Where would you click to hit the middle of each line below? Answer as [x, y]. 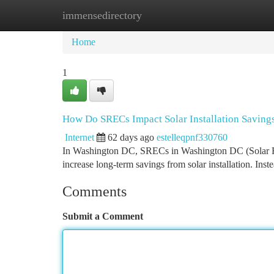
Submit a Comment [103, 216]
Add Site [228, 15]
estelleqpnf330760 [192, 137]
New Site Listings [157, 15]
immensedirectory [102, 15]
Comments [94, 191]
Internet [80, 137]
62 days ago [131, 137]
